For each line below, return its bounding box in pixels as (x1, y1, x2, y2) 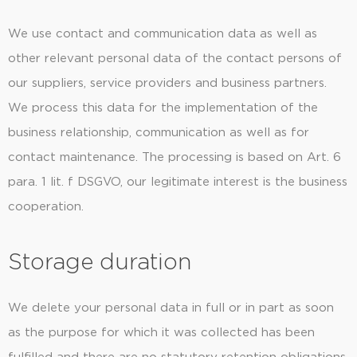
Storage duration (8, 252, 191, 275)
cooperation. (8, 200, 84, 213)
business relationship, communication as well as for (8, 126, 309, 139)
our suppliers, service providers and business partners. (8, 76, 327, 89)
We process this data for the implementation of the (8, 101, 318, 114)
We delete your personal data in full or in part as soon (8, 302, 334, 315)
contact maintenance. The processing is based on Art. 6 (8, 151, 341, 163)
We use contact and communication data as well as (8, 27, 317, 40)
